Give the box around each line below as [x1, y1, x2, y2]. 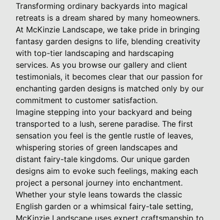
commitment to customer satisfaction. [16, 95, 158, 105]
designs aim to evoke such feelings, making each [16, 165, 198, 176]
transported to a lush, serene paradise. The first [16, 118, 193, 129]
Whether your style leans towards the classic [16, 189, 182, 199]
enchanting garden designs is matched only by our [16, 83, 204, 93]
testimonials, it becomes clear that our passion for [16, 71, 203, 82]
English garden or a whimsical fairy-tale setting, [16, 201, 193, 211]
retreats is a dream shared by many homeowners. [16, 12, 200, 23]
